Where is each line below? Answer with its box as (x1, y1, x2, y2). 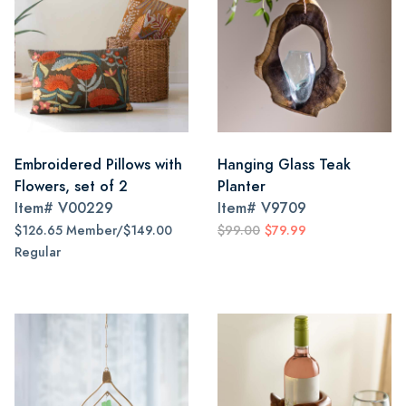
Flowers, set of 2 (14, 176, 128, 197)
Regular (14, 244, 61, 261)
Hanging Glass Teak (217, 154, 351, 175)
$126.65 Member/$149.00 (14, 222, 172, 239)
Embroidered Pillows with (14, 154, 182, 175)
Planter (217, 176, 266, 197)
